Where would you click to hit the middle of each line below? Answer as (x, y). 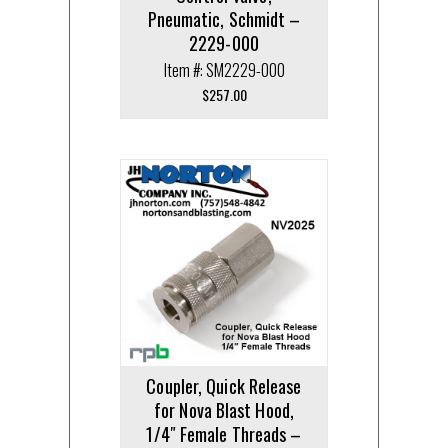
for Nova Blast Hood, (224, 410)
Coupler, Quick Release (224, 386)
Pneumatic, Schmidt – (224, 19)
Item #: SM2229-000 (224, 70)
